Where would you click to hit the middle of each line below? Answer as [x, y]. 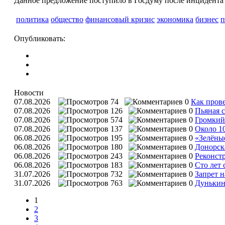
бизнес [207, 19]
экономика [175, 19]
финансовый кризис [120, 19]
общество [67, 19]
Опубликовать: [40, 38]
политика [32, 19]
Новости [29, 92]
